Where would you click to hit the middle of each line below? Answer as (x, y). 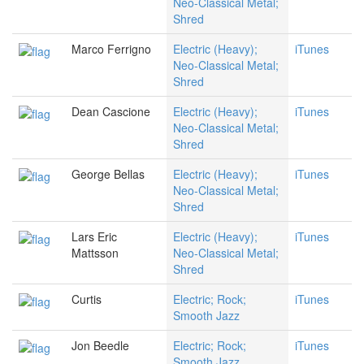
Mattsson (95, 253)
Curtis (87, 299)
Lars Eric (94, 237)
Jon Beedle (100, 346)
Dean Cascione (111, 112)
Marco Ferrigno (111, 49)
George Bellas (108, 174)
